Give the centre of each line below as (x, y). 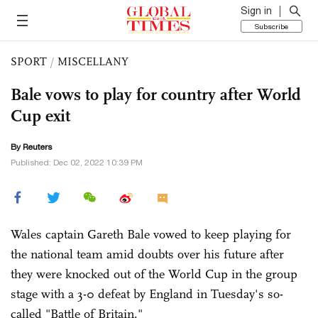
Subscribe (272, 26)
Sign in (256, 11)
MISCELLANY (93, 61)
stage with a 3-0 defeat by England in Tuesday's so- (147, 294)
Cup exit (40, 116)
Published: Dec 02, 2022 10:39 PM (77, 163)
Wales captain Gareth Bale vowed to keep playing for (151, 234)
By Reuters (31, 147)
